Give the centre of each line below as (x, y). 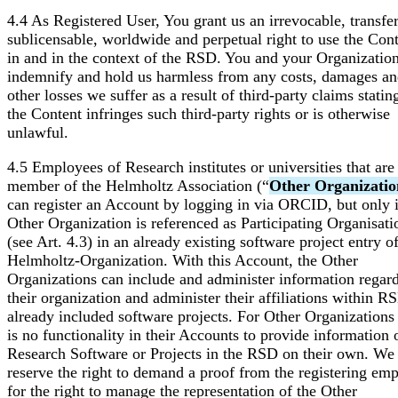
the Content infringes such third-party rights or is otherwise (199, 114)
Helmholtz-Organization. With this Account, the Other (183, 260)
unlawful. (38, 133)
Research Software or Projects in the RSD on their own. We (201, 353)
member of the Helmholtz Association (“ (138, 185)
